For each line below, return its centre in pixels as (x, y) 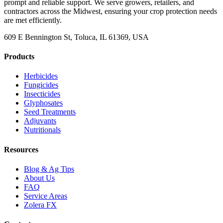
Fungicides (41, 85)
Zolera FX (40, 205)
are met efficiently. (33, 20)
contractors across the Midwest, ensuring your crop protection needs (111, 11)
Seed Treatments (50, 112)
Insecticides (42, 94)
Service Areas (46, 196)
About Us (39, 178)
